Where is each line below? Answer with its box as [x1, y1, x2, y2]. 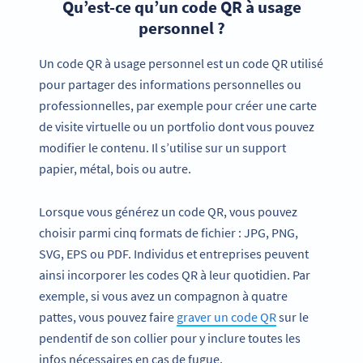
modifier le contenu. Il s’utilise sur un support [39, 139, 286, 156]
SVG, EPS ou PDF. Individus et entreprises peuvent [39, 245, 309, 262]
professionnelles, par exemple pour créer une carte [39, 96, 317, 113]
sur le [276, 308, 309, 325]
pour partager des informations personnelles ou [39, 75, 301, 92]
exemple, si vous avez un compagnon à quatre [39, 287, 288, 304]
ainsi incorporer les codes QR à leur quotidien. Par [39, 266, 310, 283]
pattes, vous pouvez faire [39, 308, 177, 325]
